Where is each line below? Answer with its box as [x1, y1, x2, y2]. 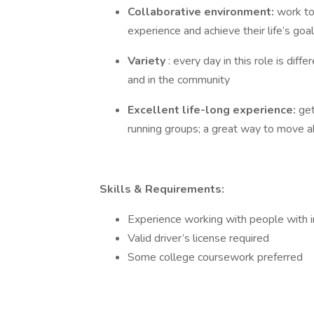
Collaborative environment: [128, 4, 277, 20]
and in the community [128, 72, 230, 88]
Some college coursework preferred [128, 250, 306, 265]
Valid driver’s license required [128, 231, 269, 246]
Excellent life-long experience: [128, 102, 299, 118]
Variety [128, 53, 168, 69]
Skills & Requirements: [100, 182, 224, 197]
